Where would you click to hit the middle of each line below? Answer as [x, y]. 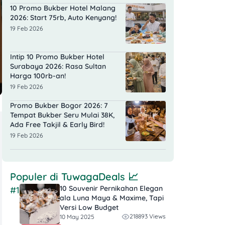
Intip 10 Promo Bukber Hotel [57, 57]
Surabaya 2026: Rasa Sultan [58, 67]
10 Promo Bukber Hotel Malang [63, 8]
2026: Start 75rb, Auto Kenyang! [63, 18]
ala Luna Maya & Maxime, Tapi [112, 198]
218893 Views [148, 216]
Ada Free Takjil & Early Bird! [57, 125]
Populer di [36, 177]
